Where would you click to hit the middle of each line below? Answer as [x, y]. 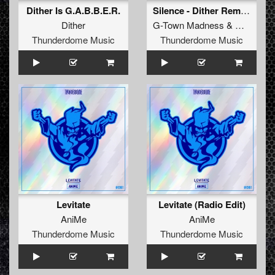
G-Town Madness [188, 25]
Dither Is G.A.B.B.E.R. [73, 11]
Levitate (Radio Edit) [202, 205]
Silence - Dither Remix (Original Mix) [245, 10]
